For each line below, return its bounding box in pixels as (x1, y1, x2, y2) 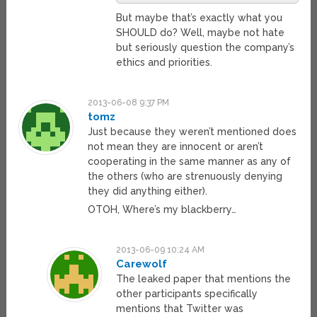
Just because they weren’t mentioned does (88, 125, 297, 137)
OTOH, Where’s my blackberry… (88, 203, 237, 215)
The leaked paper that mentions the (115, 272, 291, 284)
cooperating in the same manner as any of (88, 155, 292, 167)
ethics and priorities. (115, 56, 212, 68)
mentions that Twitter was (115, 302, 243, 314)
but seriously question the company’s (115, 41, 294, 53)
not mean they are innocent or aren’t (88, 140, 264, 152)
